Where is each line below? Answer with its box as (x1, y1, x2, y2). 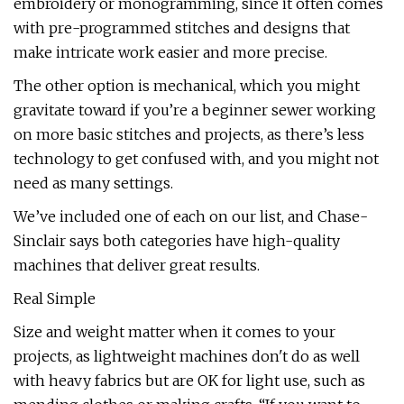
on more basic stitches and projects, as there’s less (14, 125, 364, 143)
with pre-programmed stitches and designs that (14, 19, 350, 37)
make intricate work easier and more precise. (14, 43, 327, 61)
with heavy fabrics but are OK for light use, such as (14, 372, 365, 390)
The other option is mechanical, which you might (14, 77, 360, 95)
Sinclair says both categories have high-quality (14, 232, 340, 250)
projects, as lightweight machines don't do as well (14, 347, 360, 365)
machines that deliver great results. (14, 256, 260, 274)
